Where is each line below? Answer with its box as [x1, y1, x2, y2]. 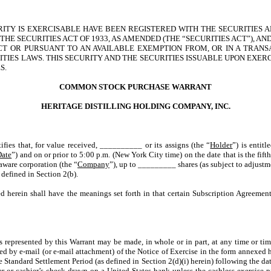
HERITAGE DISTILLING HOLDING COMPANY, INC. [41, 102, 230, 111]
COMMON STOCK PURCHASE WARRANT [59, 82, 212, 91]
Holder [210, 140, 233, 149]
